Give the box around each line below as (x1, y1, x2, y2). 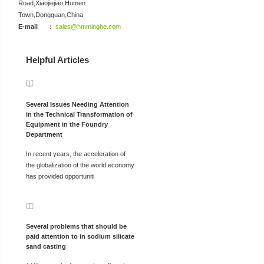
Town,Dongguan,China (18, 11, 84, 18)
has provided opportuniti (25, 172, 94, 180)
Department (25, 130, 62, 138)
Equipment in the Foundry (25, 120, 108, 128)
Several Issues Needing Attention (25, 100, 129, 108)
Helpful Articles (25, 55, 89, 65)
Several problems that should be (25, 222, 127, 230)
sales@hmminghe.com (55, 22, 121, 30)
